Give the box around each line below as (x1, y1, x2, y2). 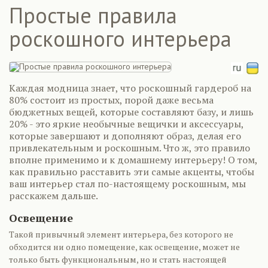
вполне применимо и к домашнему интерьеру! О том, (9, 153, 257, 166)
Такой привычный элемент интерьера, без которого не (9, 229, 233, 240)
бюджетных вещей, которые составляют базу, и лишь (9, 105, 254, 118)
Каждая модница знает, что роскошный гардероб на (9, 81, 251, 95)
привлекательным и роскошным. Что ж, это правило (9, 141, 250, 154)
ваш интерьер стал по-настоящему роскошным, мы (9, 177, 246, 190)
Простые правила (9, 1, 177, 29)
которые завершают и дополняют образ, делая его (9, 129, 241, 142)
